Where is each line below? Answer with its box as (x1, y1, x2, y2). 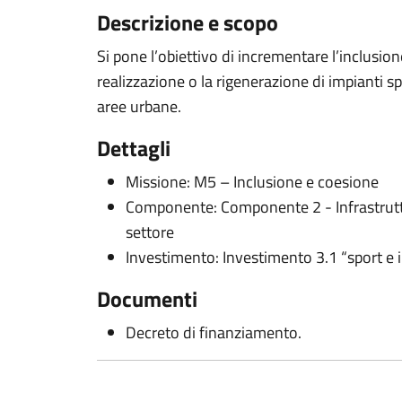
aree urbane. (97, 94, 185, 118)
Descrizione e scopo (97, 6, 278, 39)
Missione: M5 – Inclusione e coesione (126, 170, 379, 194)
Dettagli (97, 132, 170, 164)
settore (126, 220, 174, 244)
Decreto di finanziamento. (126, 320, 301, 345)
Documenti (97, 283, 197, 315)
